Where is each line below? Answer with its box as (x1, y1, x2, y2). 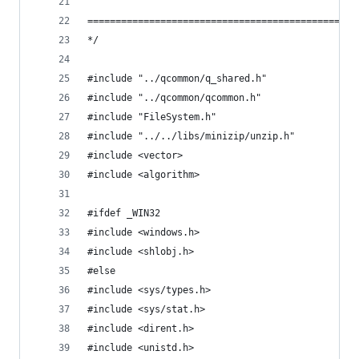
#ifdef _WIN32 (87, 208, 160, 219)
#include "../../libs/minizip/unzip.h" (87, 131, 295, 142)
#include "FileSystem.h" (87, 111, 216, 123)
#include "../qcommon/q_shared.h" (87, 73, 267, 84)
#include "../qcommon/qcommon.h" (87, 92, 261, 103)
